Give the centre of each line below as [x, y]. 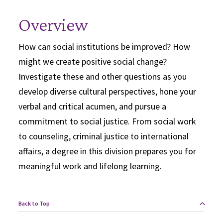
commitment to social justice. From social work [108, 121]
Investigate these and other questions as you [103, 76]
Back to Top [34, 203]
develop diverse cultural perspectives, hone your [108, 91]
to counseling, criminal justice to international [104, 136]
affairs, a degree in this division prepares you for [108, 151]
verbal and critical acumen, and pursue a [93, 106]
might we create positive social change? [93, 61]
